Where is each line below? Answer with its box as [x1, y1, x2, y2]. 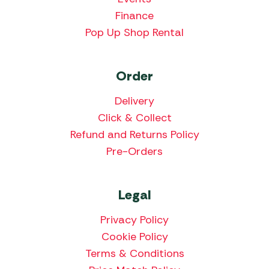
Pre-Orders [106, 144, 163, 159]
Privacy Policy [100, 212, 169, 227]
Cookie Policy [101, 229, 168, 244]
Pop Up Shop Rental [85, 25, 184, 40]
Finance [115, 8, 154, 23]
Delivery [115, 93, 154, 108]
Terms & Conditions [85, 246, 184, 261]
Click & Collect [97, 110, 172, 125]
